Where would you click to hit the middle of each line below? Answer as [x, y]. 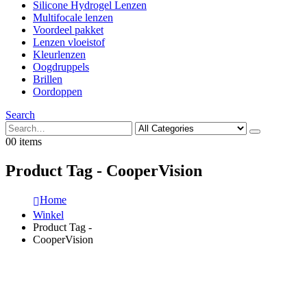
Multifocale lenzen [73, 17]
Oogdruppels [61, 67]
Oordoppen [58, 91]
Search [20, 115]
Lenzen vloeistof [69, 42]
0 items [26, 142]
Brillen [48, 79]
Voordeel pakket [68, 30]
